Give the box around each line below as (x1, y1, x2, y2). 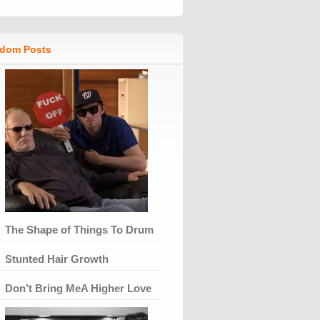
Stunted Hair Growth (5, 252, 109, 265)
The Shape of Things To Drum (5, 223, 154, 236)
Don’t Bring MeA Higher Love (5, 281, 151, 294)
